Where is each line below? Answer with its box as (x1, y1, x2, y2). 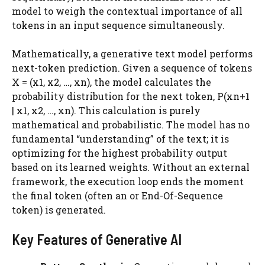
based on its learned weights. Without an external (12, 161, 250, 173)
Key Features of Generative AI (12, 231, 182, 248)
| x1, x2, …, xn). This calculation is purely (12, 104, 201, 117)
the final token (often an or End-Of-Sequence (12, 189, 223, 202)
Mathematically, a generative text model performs (12, 47, 253, 60)
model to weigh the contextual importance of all (12, 5, 243, 17)
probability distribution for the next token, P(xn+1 (12, 90, 250, 102)
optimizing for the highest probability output (12, 147, 227, 159)
